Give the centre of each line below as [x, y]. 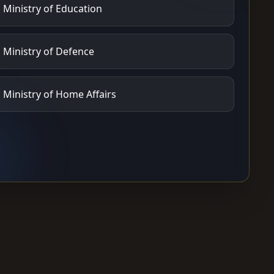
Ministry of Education [52, 9]
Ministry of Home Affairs [59, 94]
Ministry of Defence [48, 51]
